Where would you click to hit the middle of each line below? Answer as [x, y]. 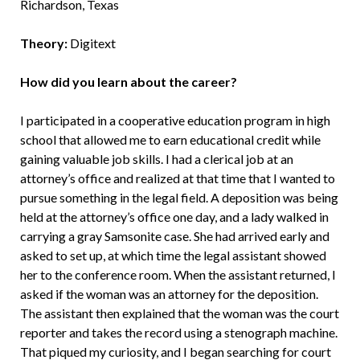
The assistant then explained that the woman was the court [179, 313]
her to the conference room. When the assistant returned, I [178, 274]
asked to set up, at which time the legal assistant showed [173, 255]
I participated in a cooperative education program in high [175, 120]
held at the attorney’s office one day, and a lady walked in [174, 216]
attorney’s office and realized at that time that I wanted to [177, 178]
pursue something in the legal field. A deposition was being [179, 197]
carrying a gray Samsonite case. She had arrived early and [174, 235]
